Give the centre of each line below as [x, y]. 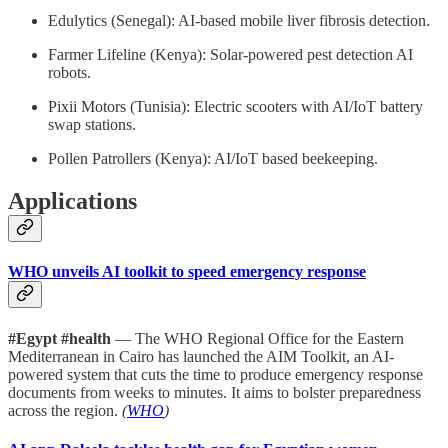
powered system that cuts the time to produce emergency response [215, 374]
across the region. [65, 410]
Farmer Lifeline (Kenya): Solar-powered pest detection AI [230, 55]
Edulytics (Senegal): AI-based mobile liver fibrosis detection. [239, 21]
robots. [69, 73]
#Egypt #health [59, 338]
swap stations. [92, 125]
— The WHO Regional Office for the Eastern [257, 338]
